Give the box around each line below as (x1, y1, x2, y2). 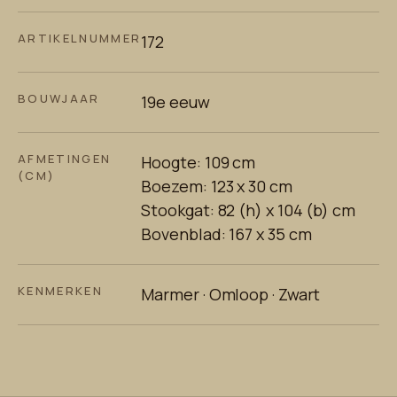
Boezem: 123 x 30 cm (141, 175, 292, 197)
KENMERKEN (18, 283, 104, 299)
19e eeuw (141, 91, 210, 113)
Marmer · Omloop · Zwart (141, 284, 321, 305)
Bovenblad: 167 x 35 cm (141, 223, 312, 245)
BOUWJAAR (18, 90, 100, 106)
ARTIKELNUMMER (18, 30, 142, 46)
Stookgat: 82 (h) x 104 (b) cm (141, 199, 355, 221)
